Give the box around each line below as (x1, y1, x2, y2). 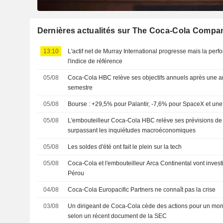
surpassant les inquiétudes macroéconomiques (68, 126, 196, 134)
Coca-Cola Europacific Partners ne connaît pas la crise (68, 186, 216, 193)
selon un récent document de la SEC (68, 212, 167, 220)
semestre (68, 84, 93, 91)
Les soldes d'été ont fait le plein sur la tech (68, 143, 182, 150)
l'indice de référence (68, 57, 123, 65)
